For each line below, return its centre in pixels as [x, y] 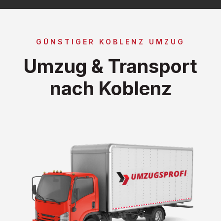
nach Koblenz [110, 88]
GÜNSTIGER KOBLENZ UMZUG [110, 41]
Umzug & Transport [110, 66]
